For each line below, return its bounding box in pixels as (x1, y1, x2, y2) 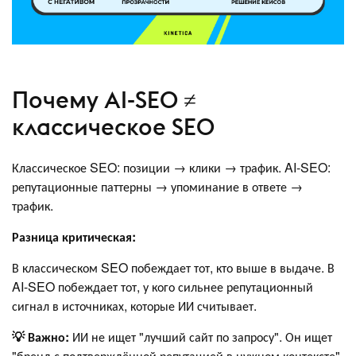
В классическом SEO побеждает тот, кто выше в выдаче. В (12, 258, 335, 277)
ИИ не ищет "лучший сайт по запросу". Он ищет (69, 327, 332, 346)
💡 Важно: (12, 327, 69, 346)
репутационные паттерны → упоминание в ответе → (12, 177, 303, 196)
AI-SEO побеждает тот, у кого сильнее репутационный (12, 277, 313, 296)
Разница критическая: (12, 227, 136, 246)
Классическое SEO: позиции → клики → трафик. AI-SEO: (12, 158, 331, 177)
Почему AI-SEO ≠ (12, 84, 196, 114)
